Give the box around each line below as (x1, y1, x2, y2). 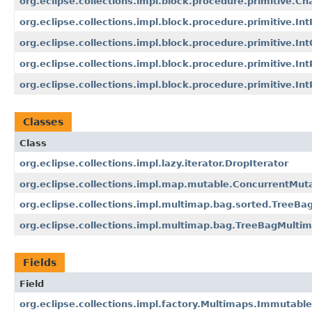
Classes (23, 116, 63, 128)
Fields (23, 257, 56, 269)
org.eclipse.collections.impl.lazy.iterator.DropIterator (19, 158, 288, 169)
